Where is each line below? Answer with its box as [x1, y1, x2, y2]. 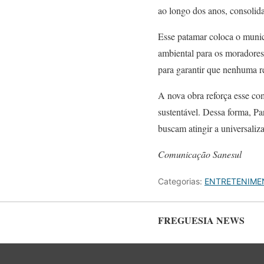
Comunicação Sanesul [158, 148, 242, 160]
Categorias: [158, 176, 204, 186]
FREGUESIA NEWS [158, 213, 245, 227]
